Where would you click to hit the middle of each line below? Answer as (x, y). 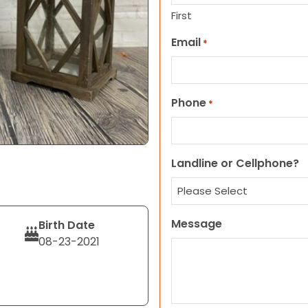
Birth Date (66, 225)
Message (197, 224)
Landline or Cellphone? (235, 163)
